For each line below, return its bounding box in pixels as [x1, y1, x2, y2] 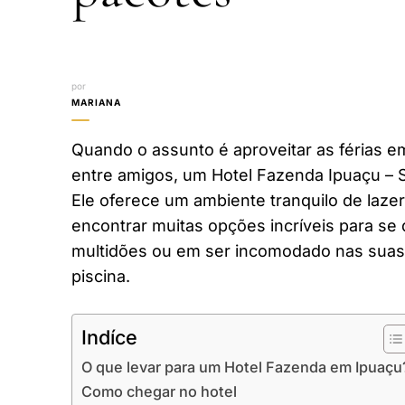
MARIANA [71, 96, 121, 108]
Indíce [81, 325, 137, 349]
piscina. [71, 266, 130, 286]
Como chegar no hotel [81, 381, 237, 400]
